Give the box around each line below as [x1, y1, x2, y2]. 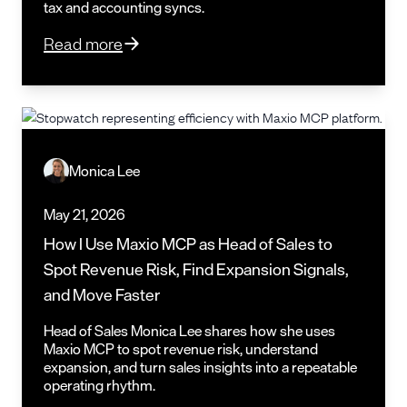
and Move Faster [44, 280, 160, 308]
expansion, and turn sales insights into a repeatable [44, 354, 357, 379]
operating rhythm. [44, 372, 155, 397]
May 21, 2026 [44, 202, 125, 226]
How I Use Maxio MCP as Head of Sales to [44, 229, 333, 257]
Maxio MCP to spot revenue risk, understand [44, 336, 318, 361]
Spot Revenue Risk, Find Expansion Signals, [44, 254, 349, 283]
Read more [44, 32, 123, 54]
